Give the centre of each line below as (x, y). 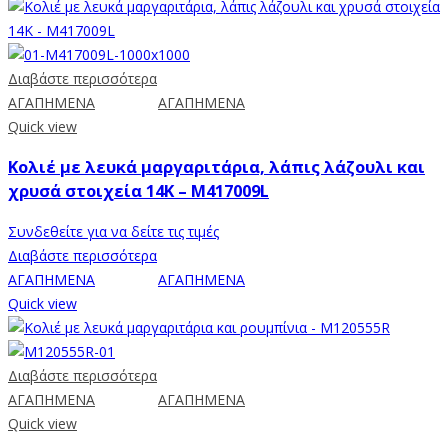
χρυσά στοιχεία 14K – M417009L (138, 191)
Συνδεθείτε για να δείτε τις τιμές (113, 231)
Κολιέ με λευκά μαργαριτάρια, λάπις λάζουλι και (216, 167)
